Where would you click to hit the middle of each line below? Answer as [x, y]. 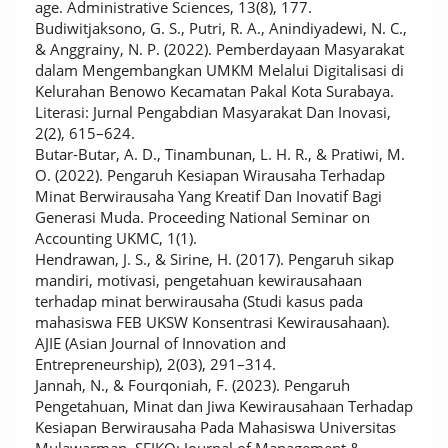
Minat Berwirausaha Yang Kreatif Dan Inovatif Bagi [208, 196]
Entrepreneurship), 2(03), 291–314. [155, 364]
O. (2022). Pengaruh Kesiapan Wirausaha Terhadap [210, 175]
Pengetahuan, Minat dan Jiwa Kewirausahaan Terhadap [224, 406]
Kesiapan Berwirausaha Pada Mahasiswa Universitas [215, 427]
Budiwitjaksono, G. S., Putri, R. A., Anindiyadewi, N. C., [221, 28]
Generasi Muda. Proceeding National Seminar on [202, 217]
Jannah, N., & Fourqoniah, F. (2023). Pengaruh [192, 385]
